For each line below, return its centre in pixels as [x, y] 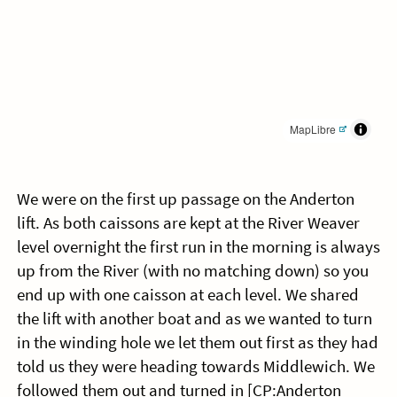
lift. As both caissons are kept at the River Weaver [188, 223]
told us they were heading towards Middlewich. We [195, 367]
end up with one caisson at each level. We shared [187, 295]
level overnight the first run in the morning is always [198, 247]
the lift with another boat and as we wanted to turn [194, 319]
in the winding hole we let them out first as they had [197, 343]
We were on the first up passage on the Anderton [185, 199]
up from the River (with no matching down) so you [192, 271]
